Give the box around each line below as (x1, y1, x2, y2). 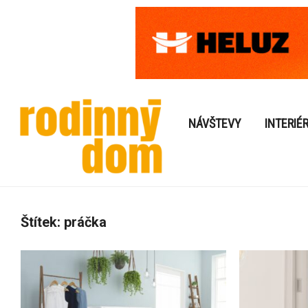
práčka (64, 214, 107, 231)
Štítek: (21, 214, 64, 231)
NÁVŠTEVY (188, 116, 241, 131)
